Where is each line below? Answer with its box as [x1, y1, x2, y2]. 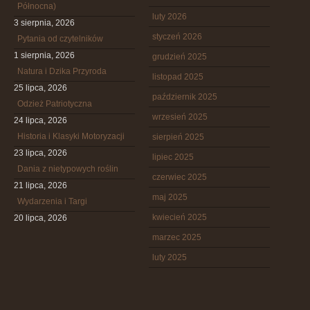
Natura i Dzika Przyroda [17, 66, 107, 76]
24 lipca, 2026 [14, 116, 67, 125]
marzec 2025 [152, 232, 201, 242]
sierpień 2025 [152, 132, 204, 142]
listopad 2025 [152, 72, 203, 82]
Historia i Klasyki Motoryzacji [17, 131, 125, 141]
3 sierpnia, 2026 [14, 18, 75, 28]
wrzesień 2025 [152, 112, 208, 122]
